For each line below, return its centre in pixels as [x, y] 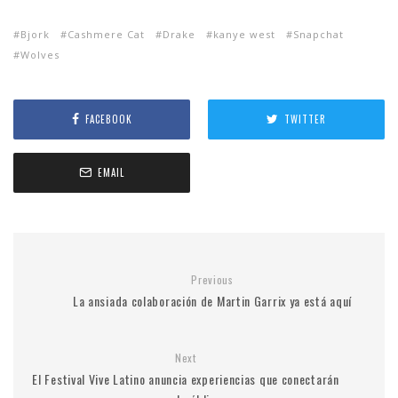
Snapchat [318, 34]
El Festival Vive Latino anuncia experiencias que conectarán [186, 378]
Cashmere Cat [106, 34]
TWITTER [305, 119]
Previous [212, 279]
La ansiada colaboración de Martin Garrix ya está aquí [212, 300]
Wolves [40, 54]
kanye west [244, 34]
